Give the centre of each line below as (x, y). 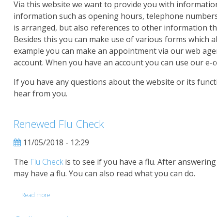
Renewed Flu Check (59, 123)
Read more (36, 195)
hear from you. (40, 93)
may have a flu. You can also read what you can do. (104, 173)
